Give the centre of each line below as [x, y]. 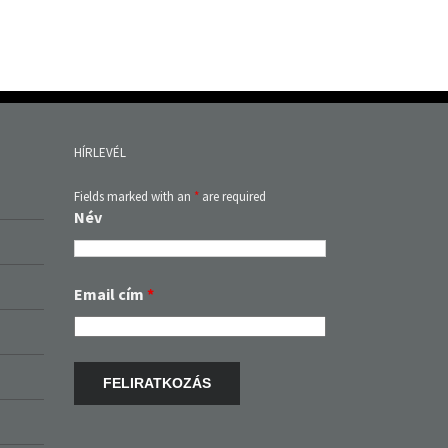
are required [232, 158]
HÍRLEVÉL [99, 114]
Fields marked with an [133, 158]
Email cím [110, 255]
